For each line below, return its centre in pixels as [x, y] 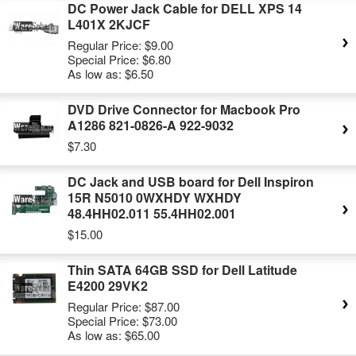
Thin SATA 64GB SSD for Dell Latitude [182, 270]
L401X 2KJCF [109, 24]
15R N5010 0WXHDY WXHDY [155, 197]
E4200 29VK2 [108, 286]
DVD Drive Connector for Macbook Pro [184, 109]
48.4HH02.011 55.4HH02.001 [152, 213]
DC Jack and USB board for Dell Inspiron [191, 182]
